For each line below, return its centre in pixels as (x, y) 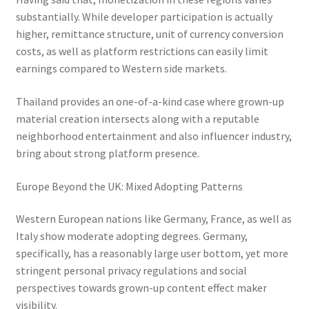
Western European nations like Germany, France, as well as (153, 219)
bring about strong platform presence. (107, 153)
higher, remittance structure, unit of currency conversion (149, 34)
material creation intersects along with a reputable (137, 119)
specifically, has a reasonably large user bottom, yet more (152, 253)
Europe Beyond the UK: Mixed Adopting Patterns (129, 186)
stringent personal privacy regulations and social (131, 271)
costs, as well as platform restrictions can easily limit (142, 51)
